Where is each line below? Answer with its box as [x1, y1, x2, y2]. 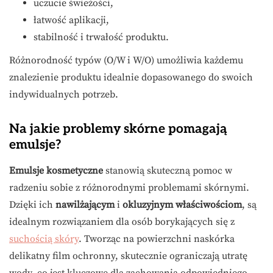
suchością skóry [9, 233, 79, 246]
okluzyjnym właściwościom [122, 199, 242, 211]
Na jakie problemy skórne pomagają [9, 121, 227, 137]
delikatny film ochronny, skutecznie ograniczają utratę [9, 250, 247, 263]
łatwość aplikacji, [34, 14, 109, 27]
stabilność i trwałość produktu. [34, 31, 169, 44]
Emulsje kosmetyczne [9, 165, 103, 177]
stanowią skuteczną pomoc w [103, 165, 232, 177]
